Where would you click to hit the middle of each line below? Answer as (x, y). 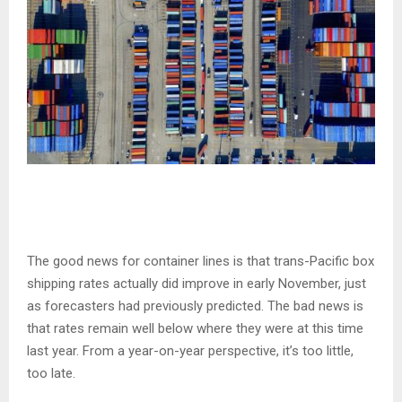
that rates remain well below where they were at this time (195, 329)
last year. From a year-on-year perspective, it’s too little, (190, 351)
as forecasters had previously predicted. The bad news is (195, 306)
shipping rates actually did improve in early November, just (197, 284)
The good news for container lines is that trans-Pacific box (201, 262)
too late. (51, 374)
